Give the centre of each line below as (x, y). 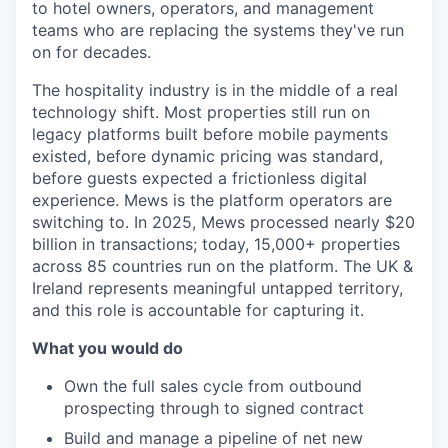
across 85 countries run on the (150, 266)
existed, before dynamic (126, 156)
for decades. (103, 52)
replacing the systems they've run (276, 30)
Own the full (112, 386)
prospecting (112, 408)
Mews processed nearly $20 (308, 222)
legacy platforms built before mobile (173, 134)
